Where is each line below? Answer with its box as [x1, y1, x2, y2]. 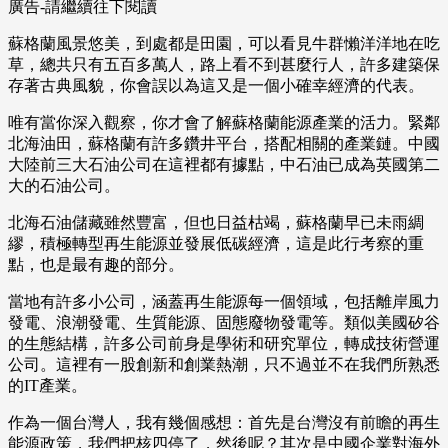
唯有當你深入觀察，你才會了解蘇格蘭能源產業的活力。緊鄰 [8, 114, 440, 132]
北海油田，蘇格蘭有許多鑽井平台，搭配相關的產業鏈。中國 [8, 135, 440, 153]
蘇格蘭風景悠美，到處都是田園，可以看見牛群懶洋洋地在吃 [8, 35, 440, 53]
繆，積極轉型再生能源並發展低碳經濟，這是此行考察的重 [8, 235, 424, 253]
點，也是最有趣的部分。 [8, 256, 184, 274]
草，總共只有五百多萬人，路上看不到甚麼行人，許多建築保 [8, 56, 440, 74]
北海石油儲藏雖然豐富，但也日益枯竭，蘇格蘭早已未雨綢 [8, 214, 424, 232]
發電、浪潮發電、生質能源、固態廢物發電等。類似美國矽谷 [8, 314, 440, 332]
